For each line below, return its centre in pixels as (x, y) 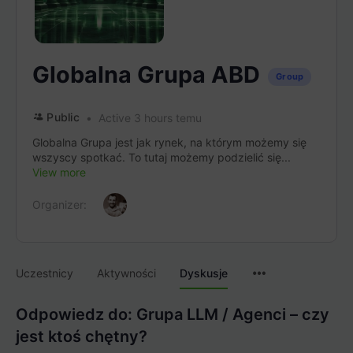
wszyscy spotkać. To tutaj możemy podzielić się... (162, 157)
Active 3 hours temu (148, 118)
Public (63, 117)
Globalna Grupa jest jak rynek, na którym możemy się (169, 142)
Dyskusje (204, 273)
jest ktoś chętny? (82, 336)
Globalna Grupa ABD (146, 74)
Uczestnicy (45, 273)
